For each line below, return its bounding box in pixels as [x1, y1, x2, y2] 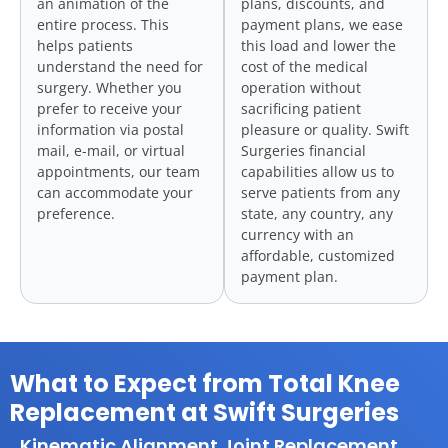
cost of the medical [241, 57, 368, 77]
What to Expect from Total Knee [10, 367, 400, 401]
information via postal [37, 120, 184, 140]
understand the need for [37, 57, 203, 77]
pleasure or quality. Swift [241, 120, 409, 140]
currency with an [241, 225, 354, 245]
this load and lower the [241, 36, 396, 56]
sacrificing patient [241, 99, 361, 119]
